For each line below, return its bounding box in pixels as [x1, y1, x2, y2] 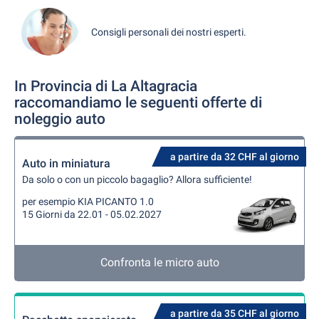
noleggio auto [14, 110, 105, 127]
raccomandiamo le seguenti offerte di [14, 94, 262, 111]
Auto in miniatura [22, 157, 110, 170]
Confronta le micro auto [100, 256, 219, 269]
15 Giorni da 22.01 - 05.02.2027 [22, 209, 162, 220]
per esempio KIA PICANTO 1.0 [22, 196, 154, 207]
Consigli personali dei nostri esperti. [91, 26, 246, 38]
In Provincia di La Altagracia [14, 78, 197, 95]
